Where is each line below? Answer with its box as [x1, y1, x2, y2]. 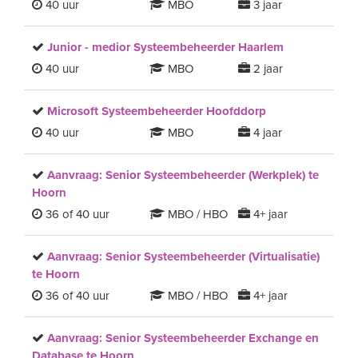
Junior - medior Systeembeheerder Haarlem [47, 40, 284, 54]
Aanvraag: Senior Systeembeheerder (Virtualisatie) [47, 249, 320, 264]
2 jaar [249, 62, 283, 76]
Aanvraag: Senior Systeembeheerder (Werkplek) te [47, 168, 319, 182]
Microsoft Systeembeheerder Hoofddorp [47, 104, 266, 118]
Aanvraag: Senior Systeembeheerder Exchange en [47, 331, 319, 345]
